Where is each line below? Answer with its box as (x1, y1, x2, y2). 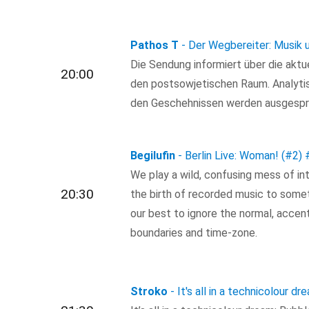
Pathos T (130, 39, 179, 52)
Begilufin (130, 149, 176, 163)
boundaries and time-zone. (130, 226, 258, 240)
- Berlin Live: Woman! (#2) (178, 149, 303, 163)
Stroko (130, 284, 168, 298)
